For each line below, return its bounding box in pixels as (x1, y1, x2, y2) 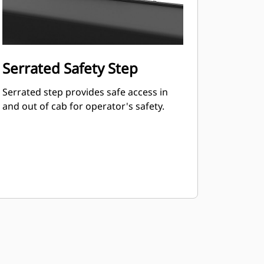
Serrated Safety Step (2, 58, 138, 78)
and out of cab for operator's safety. (2, 100, 164, 113)
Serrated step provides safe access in (2, 85, 168, 98)
